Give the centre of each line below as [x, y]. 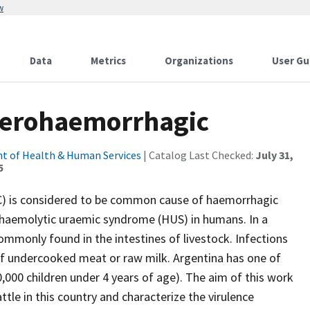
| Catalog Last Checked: [198, 155]
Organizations [199, 61]
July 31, [274, 155]
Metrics [108, 61]
